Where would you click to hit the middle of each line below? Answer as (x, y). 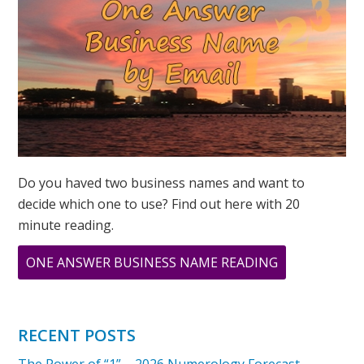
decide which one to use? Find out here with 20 (159, 204)
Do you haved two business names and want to (162, 183)
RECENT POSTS (77, 336)
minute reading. (66, 225)
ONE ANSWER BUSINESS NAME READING (152, 263)
